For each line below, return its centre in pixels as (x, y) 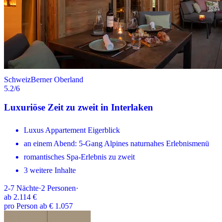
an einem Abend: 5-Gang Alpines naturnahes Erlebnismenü (116, 144)
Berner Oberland (57, 79)
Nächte (28, 188)
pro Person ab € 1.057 (38, 206)
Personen (61, 188)
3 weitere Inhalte (50, 170)
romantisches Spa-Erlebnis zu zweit (79, 157)
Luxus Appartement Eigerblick (72, 130)
